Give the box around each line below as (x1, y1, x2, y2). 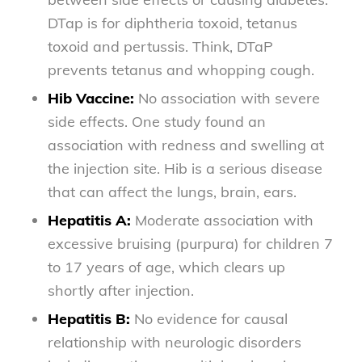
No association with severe (133, 88, 320, 107)
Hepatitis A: (47, 210, 131, 229)
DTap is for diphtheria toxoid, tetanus (47, 13, 297, 32)
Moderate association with (130, 210, 314, 229)
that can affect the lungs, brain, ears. (47, 182, 297, 201)
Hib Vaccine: (47, 88, 134, 107)
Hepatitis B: (47, 309, 134, 328)
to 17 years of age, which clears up (47, 257, 285, 276)
